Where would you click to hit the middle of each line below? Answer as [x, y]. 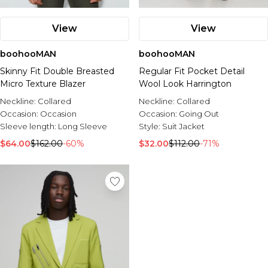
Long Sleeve [83, 126]
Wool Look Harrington [185, 84]
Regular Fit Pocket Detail [192, 71]
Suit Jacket [183, 126]
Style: [150, 126]
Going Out [199, 114]
